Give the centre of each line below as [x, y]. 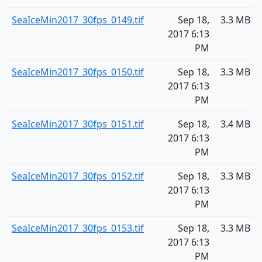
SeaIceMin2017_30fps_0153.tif [78, 228]
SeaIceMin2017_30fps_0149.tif [78, 20]
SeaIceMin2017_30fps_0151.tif [78, 124]
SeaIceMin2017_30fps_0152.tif [78, 176]
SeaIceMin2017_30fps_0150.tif [78, 72]
